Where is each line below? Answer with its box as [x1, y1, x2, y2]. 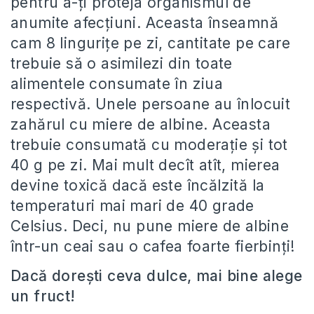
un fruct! [11, 287, 76, 305]
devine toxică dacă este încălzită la [11, 177, 265, 194]
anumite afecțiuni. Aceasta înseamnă [11, 14, 278, 32]
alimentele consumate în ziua [11, 75, 224, 93]
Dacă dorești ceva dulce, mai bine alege [11, 267, 303, 285]
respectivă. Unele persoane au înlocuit [11, 95, 291, 113]
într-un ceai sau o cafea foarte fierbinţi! [11, 238, 295, 255]
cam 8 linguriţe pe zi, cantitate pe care [11, 34, 290, 52]
